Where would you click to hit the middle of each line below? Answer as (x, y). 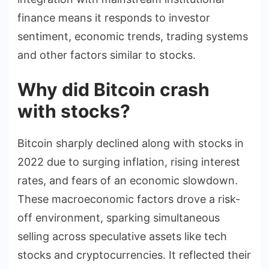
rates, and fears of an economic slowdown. (128, 180)
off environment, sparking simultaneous (119, 217)
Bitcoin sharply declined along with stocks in (131, 143)
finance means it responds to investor (114, 17)
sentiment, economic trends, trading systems (133, 36)
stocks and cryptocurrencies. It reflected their (134, 255)
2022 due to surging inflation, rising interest (129, 162)
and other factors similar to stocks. (107, 55)
